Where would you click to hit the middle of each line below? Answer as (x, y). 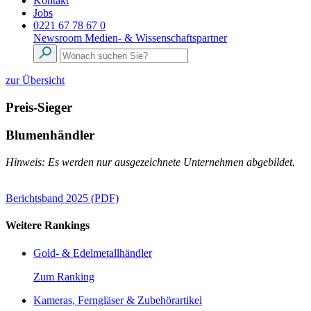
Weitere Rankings (48, 226)
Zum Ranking (64, 276)
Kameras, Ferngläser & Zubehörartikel (118, 300)
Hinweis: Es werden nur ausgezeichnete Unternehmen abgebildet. (150, 162)
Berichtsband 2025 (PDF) (62, 199)
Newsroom (59, 38)
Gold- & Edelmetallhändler (93, 253)
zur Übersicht (35, 80)
